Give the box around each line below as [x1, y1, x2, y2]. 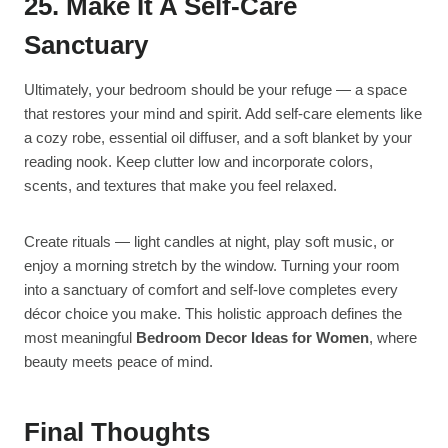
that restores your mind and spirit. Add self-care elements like [24, 105, 422, 123]
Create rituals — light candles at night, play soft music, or [24, 233, 394, 251]
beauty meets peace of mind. [24, 353, 213, 371]
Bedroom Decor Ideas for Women [136, 329, 369, 347]
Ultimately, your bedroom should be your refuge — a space [24, 81, 407, 99]
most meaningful [24, 329, 136, 347]
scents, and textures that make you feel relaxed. [24, 177, 337, 195]
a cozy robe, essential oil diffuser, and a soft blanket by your [24, 129, 412, 147]
